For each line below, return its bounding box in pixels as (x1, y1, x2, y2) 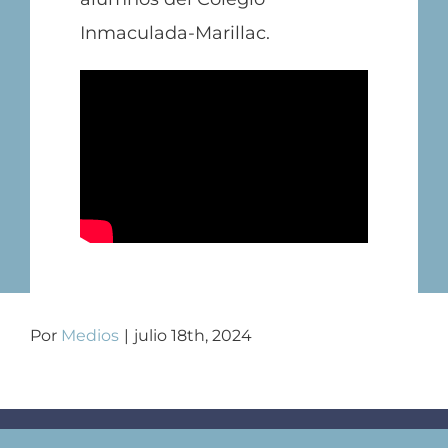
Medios (61, 325, 119, 345)
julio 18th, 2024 (134, 325, 252, 345)
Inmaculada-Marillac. (79, 21, 270, 44)
